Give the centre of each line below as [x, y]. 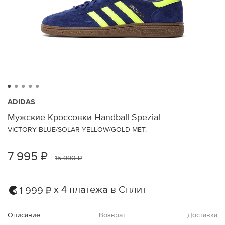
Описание [24, 215]
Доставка [202, 215]
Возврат [113, 215]
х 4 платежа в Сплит [100, 190]
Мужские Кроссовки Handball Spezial [84, 117]
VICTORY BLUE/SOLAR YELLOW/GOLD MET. [77, 129]
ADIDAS [21, 102]
